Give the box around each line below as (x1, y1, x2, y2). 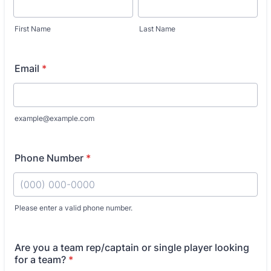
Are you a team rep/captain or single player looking (15, 241, 249, 253)
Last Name (139, 24, 175, 33)
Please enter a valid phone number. (15, 203, 132, 212)
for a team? (15, 253, 66, 266)
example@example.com (15, 114, 94, 123)
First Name (15, 24, 51, 33)
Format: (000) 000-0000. (13, 212, 128, 224)
